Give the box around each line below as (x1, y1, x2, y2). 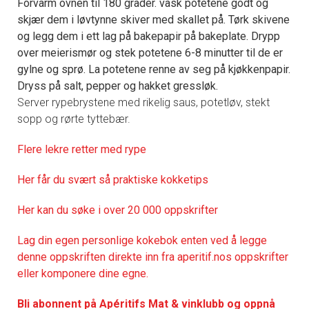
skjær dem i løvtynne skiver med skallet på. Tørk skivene (17, 12, 290, 26)
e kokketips (152, 172, 208, 186)
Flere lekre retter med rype (17, 142, 146, 156)
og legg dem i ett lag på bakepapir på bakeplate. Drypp (17, 29, 280, 43)
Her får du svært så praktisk (17, 172, 152, 186)
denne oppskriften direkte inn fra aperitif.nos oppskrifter (17, 250, 288, 263)
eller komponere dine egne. (17, 266, 148, 280)
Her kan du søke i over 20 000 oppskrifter (17, 203, 218, 217)
